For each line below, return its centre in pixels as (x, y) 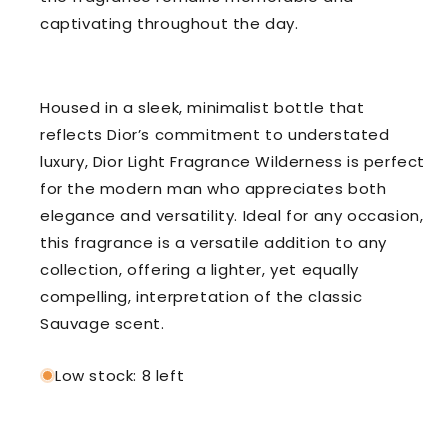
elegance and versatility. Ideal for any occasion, (232, 216)
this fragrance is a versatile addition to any (214, 243)
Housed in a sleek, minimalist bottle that (202, 108)
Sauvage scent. (102, 324)
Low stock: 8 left (120, 376)
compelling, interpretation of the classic (201, 297)
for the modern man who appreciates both (213, 189)
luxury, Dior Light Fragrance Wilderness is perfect (233, 162)
